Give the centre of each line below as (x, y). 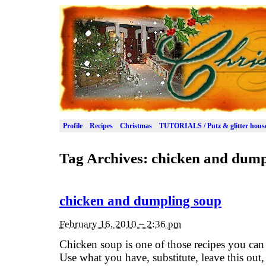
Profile (73, 126)
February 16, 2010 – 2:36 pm (120, 224)
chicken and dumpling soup (140, 201)
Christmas (136, 126)
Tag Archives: (105, 158)
